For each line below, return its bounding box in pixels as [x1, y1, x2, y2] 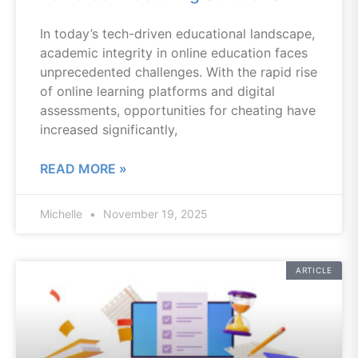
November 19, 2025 [100, 207, 208, 221]
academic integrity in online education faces [40, 45, 308, 61]
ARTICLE [296, 265, 332, 275]
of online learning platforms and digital [40, 83, 275, 99]
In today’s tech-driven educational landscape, [40, 26, 315, 42]
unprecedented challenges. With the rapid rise [40, 64, 317, 80]
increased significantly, [40, 121, 177, 137]
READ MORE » [40, 161, 127, 177]
